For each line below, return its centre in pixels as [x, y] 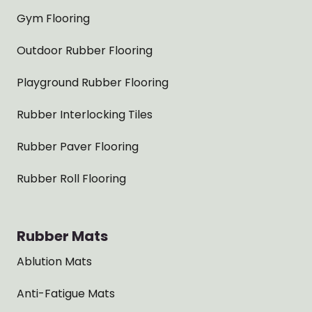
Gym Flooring [53, 19]
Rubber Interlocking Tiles [85, 115]
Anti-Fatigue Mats [66, 293]
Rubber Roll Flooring [71, 179]
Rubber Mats [62, 236]
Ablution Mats [54, 261]
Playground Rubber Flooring [93, 83]
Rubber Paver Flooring [78, 147]
